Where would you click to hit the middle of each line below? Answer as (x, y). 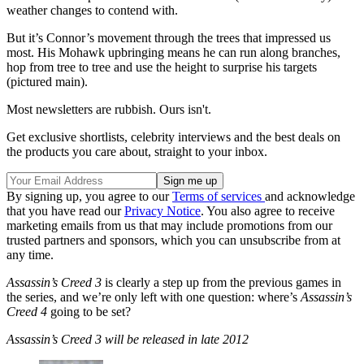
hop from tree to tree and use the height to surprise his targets (162, 67)
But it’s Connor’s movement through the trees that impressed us (169, 37)
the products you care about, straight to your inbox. (137, 151)
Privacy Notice (162, 210)
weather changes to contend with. (92, 10)
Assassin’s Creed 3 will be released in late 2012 (128, 339)
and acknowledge (310, 196)
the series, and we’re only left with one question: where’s (154, 297)
